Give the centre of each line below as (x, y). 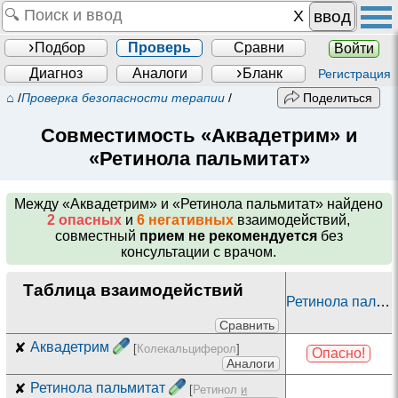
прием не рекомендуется (228, 236)
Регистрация (354, 73)
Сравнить (247, 326)
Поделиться (336, 99)
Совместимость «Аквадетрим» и (199, 135)
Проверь (159, 47)
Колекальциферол (187, 348)
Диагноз (56, 73)
